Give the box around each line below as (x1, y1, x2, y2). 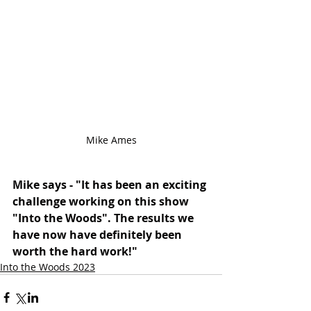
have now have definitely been (12, 226, 185, 242)
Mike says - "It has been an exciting (12, 176, 209, 192)
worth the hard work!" (12, 243, 137, 259)
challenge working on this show (12, 193, 192, 209)
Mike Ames (85, 133, 137, 146)
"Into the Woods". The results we (12, 210, 196, 226)
